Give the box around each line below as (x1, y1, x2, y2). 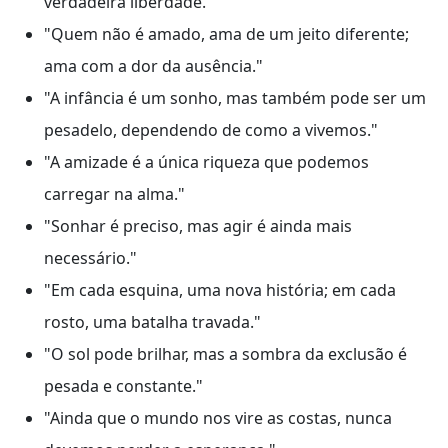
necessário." (44, 247, 137, 270)
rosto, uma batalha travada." (44, 311, 261, 334)
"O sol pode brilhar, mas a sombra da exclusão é (44, 343, 407, 366)
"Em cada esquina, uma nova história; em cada (44, 279, 396, 302)
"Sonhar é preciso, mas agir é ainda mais (44, 215, 352, 238)
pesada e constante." (44, 375, 203, 398)
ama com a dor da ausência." (44, 55, 263, 78)
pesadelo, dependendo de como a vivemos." (44, 119, 378, 142)
